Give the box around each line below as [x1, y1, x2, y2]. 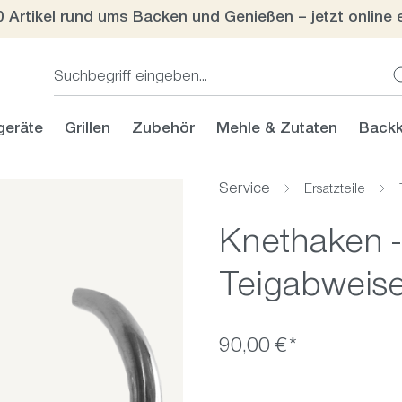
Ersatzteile [304, 183, 365, 197]
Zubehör [132, 122, 195, 138]
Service [219, 182, 270, 198]
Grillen [65, 122, 110, 138]
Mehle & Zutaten [216, 122, 337, 138]
